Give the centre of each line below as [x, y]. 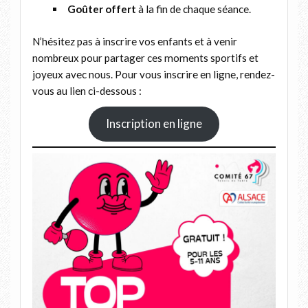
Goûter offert [102, 9]
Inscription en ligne [154, 124]
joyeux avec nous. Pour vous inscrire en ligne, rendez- [153, 74]
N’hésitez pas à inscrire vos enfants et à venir [134, 41]
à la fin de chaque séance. [194, 9]
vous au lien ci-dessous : [87, 90]
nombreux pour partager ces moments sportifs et [145, 57]
